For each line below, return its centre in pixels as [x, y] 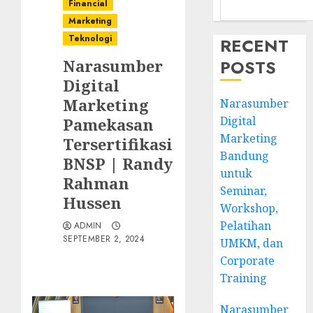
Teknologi [90, 38]
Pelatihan [246, 226]
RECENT [255, 46]
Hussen [92, 203]
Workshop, [249, 208]
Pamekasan [108, 124]
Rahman [96, 183]
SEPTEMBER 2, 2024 [104, 239]
